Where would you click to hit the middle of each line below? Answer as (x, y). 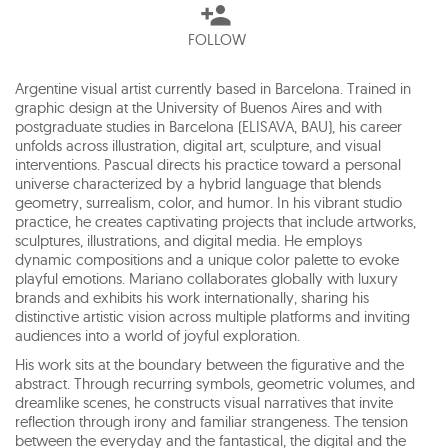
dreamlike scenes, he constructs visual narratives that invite (204, 402)
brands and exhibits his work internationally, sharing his (192, 297)
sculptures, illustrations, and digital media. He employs (188, 240)
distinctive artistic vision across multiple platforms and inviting (212, 316)
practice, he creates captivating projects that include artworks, (215, 221)
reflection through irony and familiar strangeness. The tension (211, 421)
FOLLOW (216, 39)
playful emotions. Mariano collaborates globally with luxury (206, 278)
